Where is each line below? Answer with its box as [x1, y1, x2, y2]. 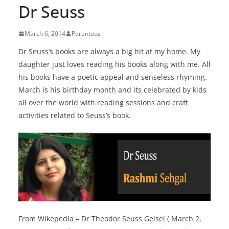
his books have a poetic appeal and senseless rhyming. [18, 72, 207, 82]
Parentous [72, 29, 101, 38]
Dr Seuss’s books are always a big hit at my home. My [18, 47, 200, 57]
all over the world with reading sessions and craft [18, 98, 188, 108]
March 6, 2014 [25, 29, 65, 38]
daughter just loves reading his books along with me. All [18, 59, 211, 70]
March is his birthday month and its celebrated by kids [18, 85, 207, 95]
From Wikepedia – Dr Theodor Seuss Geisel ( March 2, [18, 213, 201, 223]
